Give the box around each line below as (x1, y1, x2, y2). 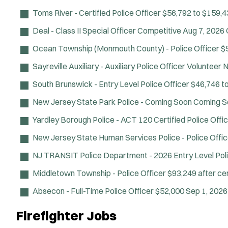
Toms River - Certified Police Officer (33, 7, 161, 18)
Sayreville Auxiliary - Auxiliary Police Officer (33, 61, 185, 71)
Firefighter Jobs (16, 208, 117, 224)
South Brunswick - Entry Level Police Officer (33, 78, 189, 89)
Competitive (137, 25, 183, 36)
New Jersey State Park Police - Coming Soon (33, 96, 192, 107)
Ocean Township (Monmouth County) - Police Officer (33, 43, 219, 53)
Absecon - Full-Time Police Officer (33, 185, 154, 196)
